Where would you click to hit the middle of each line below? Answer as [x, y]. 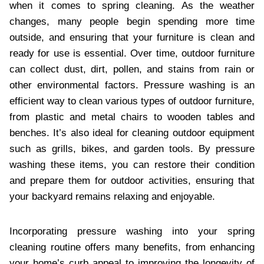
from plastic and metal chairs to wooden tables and [132, 117]
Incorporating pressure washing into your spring [132, 231]
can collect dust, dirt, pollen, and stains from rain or [132, 69]
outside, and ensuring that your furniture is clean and [132, 37]
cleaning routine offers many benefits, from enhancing [132, 247]
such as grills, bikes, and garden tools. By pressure [132, 148]
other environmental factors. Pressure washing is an [132, 85]
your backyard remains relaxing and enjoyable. [112, 196]
